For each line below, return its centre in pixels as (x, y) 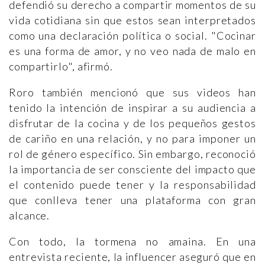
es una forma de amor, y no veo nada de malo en (132, 51)
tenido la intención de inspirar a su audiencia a (132, 108)
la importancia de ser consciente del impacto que (132, 169)
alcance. (30, 215)
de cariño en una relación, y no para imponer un (132, 138)
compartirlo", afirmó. (61, 66)
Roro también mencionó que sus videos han (132, 92)
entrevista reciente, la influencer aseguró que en (132, 257)
